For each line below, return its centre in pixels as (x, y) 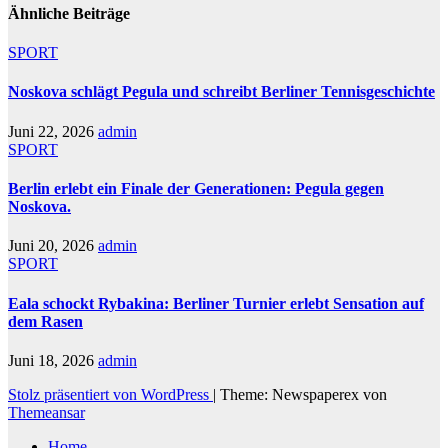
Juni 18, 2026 (53, 360)
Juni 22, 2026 (53, 131)
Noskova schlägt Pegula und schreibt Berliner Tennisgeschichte (221, 92)
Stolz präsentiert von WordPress (110, 394)
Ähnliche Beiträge (69, 13)
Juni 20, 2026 (53, 246)
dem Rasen (45, 321)
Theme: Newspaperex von (303, 394)
